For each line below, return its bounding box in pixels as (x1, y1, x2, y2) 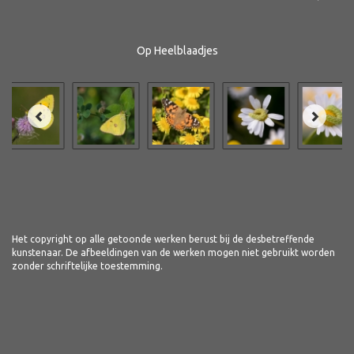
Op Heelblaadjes (136, 44, 218, 57)
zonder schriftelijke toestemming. (12, 261, 163, 271)
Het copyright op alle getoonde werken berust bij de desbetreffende (12, 234, 314, 244)
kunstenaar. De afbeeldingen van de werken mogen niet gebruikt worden (12, 247, 335, 258)
